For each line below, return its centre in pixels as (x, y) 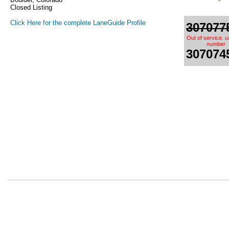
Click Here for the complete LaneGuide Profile (78, 23)
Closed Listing (31, 7)
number (216, 44)
